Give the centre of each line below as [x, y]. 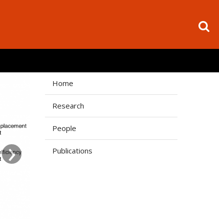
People [65, 128]
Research [68, 106]
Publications [73, 151]
